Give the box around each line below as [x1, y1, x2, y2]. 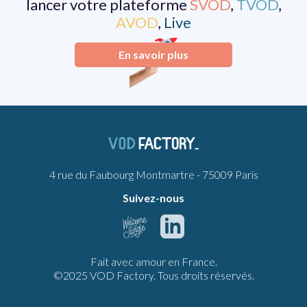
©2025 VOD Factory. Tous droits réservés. [53, 269, 254, 282]
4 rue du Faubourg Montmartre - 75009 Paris [49, 168, 258, 182]
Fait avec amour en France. [90, 255, 217, 269]
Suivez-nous [123, 191, 184, 205]
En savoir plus [119, 47, 188, 61]
